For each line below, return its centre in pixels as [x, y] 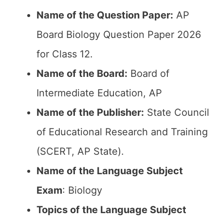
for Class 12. [65, 54]
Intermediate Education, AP [99, 93]
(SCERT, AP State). [80, 151]
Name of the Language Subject [110, 171]
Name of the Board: [82, 73]
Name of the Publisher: [90, 112]
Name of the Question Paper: [105, 15]
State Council [177, 112]
